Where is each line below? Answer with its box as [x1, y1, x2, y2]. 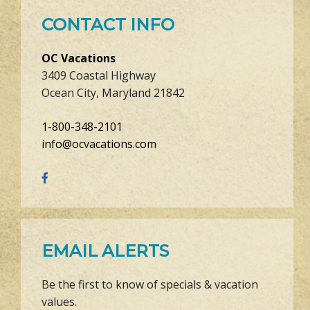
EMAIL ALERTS [42, 240, 169, 261]
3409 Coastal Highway [42, 67, 156, 83]
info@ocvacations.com [42, 136, 156, 152]
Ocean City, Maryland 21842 [42, 84, 185, 100]
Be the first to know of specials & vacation [42, 276, 258, 292]
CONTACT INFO [42, 14, 174, 35]
